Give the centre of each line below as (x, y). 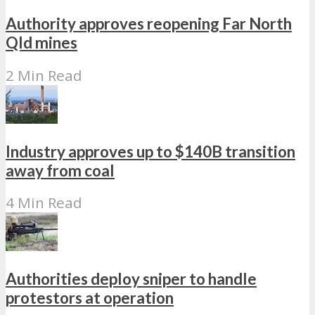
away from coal (60, 170)
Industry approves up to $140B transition (150, 151)
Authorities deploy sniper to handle (131, 278)
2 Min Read (44, 76)
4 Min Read (44, 203)
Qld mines (41, 43)
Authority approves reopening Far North (149, 24)
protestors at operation (90, 297)
